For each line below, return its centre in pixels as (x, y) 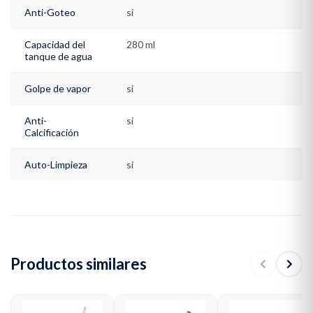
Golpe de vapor (58, 88)
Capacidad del (55, 44)
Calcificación (52, 132)
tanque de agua (58, 56)
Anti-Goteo (50, 12)
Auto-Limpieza (56, 164)
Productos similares (79, 264)
